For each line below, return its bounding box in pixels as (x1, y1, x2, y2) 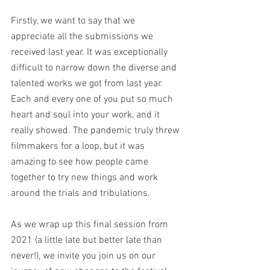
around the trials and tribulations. (11, 187, 155, 199)
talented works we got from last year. (11, 77, 165, 90)
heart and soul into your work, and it (11, 108, 162, 121)
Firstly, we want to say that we (11, 14, 137, 27)
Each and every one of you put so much (11, 93, 175, 105)
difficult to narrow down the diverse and (11, 61, 179, 74)
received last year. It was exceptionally (11, 46, 170, 58)
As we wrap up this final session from (11, 218, 171, 231)
